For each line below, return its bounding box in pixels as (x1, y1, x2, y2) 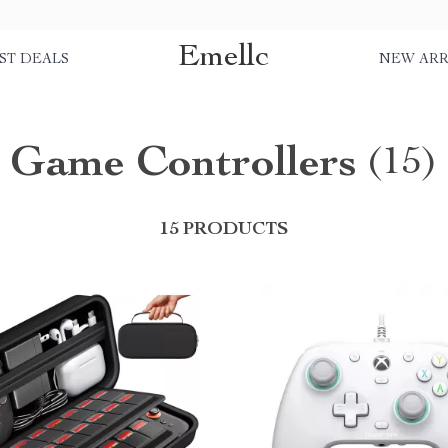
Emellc (178, 41, 270, 74)
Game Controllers (10, 144, 357, 188)
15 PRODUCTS (160, 221, 288, 239)
